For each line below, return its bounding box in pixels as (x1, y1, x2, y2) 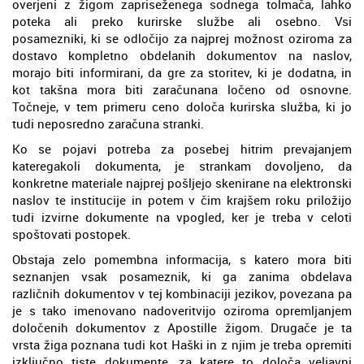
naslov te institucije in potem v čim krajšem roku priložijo (12, 191, 352, 208)
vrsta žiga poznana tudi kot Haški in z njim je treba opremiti (12, 336, 352, 353)
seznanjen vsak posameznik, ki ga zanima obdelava (12, 267, 352, 284)
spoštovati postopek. (12, 225, 131, 242)
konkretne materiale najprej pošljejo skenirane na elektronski (12, 174, 352, 191)
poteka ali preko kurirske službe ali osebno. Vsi (12, 12, 352, 29)
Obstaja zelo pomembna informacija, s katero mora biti (12, 250, 352, 267)
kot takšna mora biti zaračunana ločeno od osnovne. (12, 80, 352, 97)
